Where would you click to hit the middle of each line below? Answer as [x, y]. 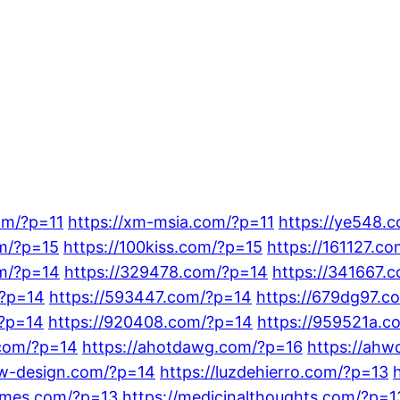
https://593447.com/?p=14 [150, 296]
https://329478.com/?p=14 [166, 271]
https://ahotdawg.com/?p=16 [192, 346]
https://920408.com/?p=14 [150, 321]
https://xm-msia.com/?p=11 [171, 221]
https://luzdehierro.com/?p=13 [274, 371]
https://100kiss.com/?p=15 [163, 246]
